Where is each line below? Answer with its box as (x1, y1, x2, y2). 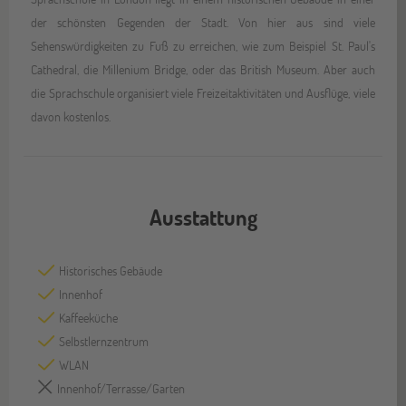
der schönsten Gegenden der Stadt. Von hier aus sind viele (31, 13, 375, 31)
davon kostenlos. (31, 107, 111, 125)
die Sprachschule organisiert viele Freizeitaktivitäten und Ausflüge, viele (31, 83, 375, 101)
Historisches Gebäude (59, 261, 162, 279)
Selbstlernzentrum (59, 332, 149, 350)
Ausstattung (149, 202, 257, 231)
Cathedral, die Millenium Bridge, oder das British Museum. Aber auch (31, 60, 375, 78)
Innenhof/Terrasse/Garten (56, 379, 185, 397)
